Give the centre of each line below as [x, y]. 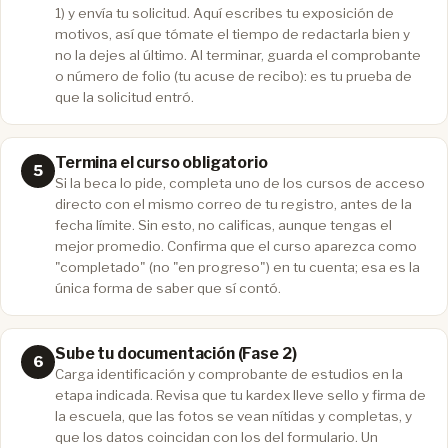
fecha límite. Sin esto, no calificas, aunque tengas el [223, 224]
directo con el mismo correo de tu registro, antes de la [233, 203]
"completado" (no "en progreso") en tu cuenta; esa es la [237, 266]
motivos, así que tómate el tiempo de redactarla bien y [232, 33]
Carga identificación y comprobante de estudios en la [229, 373]
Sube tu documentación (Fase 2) [176, 353]
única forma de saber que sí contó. [168, 287]
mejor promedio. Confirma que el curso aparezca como [236, 245]
